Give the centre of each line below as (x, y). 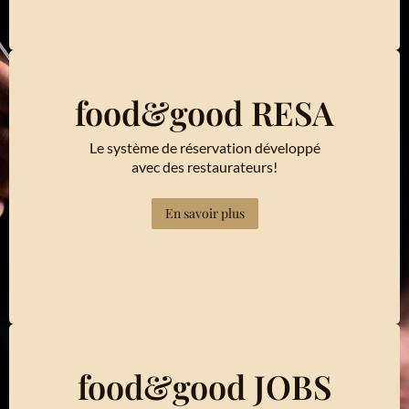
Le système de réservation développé (204, 147)
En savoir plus (204, 213)
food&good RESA (204, 112)
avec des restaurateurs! (204, 166)
